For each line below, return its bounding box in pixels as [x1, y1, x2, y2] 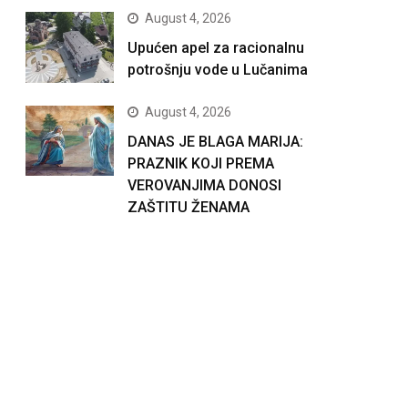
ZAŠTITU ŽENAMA [127, 198, 250, 216]
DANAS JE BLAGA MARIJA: [127, 132, 303, 150]
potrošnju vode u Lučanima [127, 61, 308, 78]
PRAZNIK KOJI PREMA [127, 154, 274, 172]
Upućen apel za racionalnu [127, 39, 304, 56]
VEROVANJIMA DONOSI [127, 176, 281, 194]
